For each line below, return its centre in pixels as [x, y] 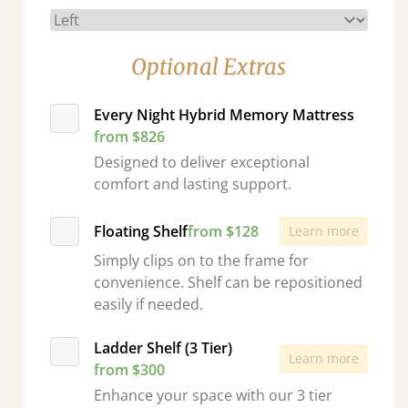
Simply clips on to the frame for [201, 260]
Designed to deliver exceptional [201, 162]
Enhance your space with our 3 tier [213, 395]
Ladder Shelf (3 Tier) [163, 348]
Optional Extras [209, 67]
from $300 [129, 370]
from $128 [223, 231]
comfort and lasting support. [192, 184]
